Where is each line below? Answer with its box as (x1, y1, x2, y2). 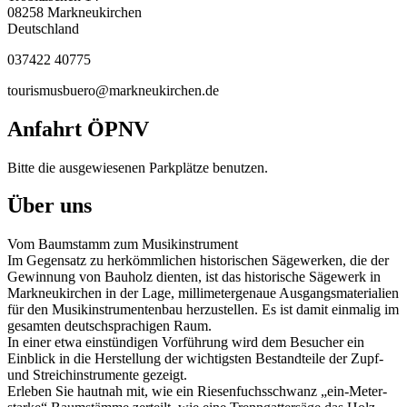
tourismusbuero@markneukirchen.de (7, 82, 219, 98)
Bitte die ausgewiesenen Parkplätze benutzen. (7, 159, 268, 175)
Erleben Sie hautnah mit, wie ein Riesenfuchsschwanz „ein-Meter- (7, 383, 387, 400)
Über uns (7, 194, 92, 218)
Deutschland (7, 20, 79, 36)
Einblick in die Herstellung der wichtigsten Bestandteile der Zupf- (7, 351, 383, 367)
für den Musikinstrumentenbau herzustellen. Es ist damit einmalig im (7, 302, 399, 318)
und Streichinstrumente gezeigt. (7, 367, 187, 383)
